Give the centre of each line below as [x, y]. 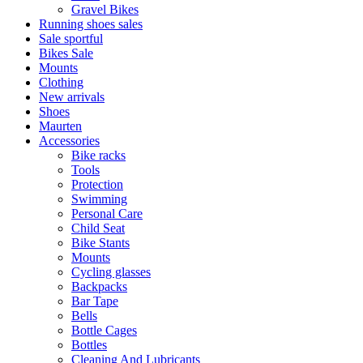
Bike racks [98, 155]
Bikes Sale [66, 53]
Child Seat [98, 228]
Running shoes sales [91, 24]
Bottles [89, 345]
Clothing [61, 82]
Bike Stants [100, 243]
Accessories [69, 141]
